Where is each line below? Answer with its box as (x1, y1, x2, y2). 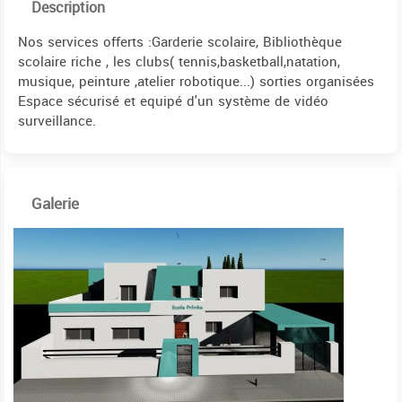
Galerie (31, 188, 79, 218)
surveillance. (18, 108, 96, 134)
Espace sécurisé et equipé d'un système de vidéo (18, 88, 328, 114)
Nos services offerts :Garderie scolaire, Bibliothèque (18, 29, 342, 55)
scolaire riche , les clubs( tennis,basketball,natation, (18, 48, 340, 74)
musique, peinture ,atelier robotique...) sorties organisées (18, 68, 374, 94)
